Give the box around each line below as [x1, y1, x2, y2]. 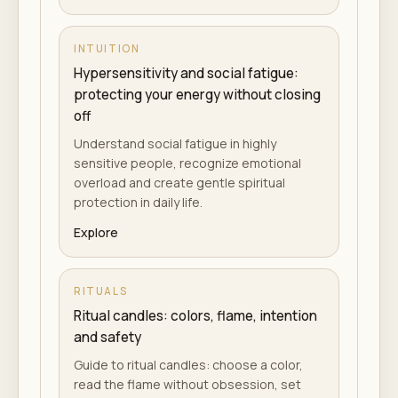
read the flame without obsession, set [74, 376, 301, 393]
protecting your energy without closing [74, 85, 321, 104]
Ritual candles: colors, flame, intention [74, 306, 317, 325]
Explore [74, 224, 118, 241]
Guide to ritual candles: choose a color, [74, 356, 303, 373]
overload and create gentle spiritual [74, 174, 285, 191]
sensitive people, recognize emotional [74, 155, 301, 171]
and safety [74, 328, 141, 346]
